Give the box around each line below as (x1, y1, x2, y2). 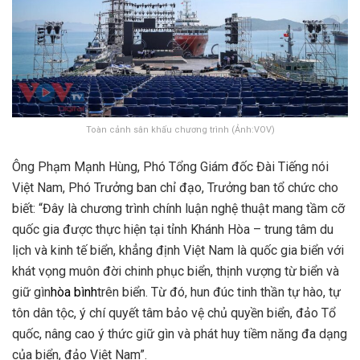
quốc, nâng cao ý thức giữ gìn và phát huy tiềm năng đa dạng (12, 325, 347, 342)
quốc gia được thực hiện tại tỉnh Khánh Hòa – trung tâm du (12, 221, 333, 237)
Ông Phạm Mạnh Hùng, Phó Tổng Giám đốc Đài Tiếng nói (12, 158, 329, 174)
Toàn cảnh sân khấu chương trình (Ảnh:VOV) (85, 124, 275, 135)
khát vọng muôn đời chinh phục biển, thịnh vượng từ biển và (12, 263, 339, 279)
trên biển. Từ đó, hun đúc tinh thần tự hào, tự (97, 284, 341, 300)
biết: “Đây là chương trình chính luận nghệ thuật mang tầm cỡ (12, 200, 345, 216)
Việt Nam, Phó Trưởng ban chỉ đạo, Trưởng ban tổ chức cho (12, 179, 338, 195)
